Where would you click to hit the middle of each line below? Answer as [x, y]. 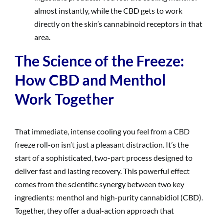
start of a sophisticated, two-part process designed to [104, 157]
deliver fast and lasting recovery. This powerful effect [102, 171]
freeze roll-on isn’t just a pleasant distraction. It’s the [102, 144]
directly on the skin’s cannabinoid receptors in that [118, 23]
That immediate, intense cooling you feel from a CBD [102, 131]
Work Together [64, 99]
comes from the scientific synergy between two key [99, 184]
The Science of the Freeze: [99, 60]
